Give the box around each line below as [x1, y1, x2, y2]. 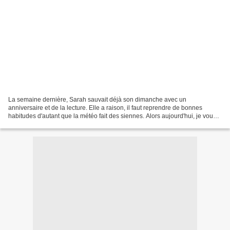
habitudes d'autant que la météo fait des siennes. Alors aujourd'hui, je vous [8, 112, 216, 120]
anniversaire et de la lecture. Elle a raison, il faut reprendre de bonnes [8, 104, 202, 111]
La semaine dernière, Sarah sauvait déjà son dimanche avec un [8, 95, 186, 103]
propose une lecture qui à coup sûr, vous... [8, 120, 126, 128]
